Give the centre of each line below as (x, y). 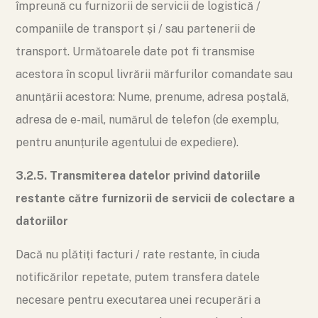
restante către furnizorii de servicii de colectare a (155, 198)
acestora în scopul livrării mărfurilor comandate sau (154, 74)
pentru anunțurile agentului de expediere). (127, 142)
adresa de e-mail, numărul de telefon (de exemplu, (147, 120)
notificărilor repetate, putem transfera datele (138, 277)
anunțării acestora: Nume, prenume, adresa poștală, (152, 97)
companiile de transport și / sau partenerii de (136, 29)
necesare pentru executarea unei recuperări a (138, 300)
